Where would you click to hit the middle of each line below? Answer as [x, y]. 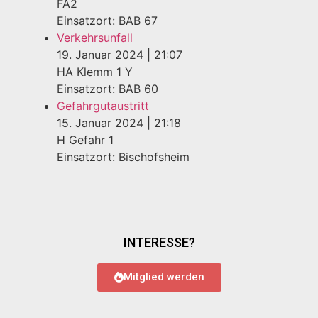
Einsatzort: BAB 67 [107, 20]
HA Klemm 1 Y [95, 71]
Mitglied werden [164, 276]
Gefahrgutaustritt [103, 105]
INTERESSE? [159, 242]
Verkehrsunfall [95, 37]
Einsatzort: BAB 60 [108, 88]
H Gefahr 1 [85, 139]
